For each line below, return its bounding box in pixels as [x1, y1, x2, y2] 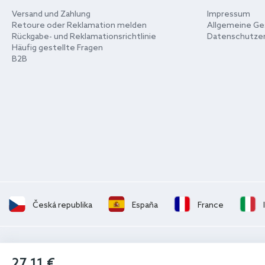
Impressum [207, 9, 251, 20]
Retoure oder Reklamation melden [12, 21, 147, 31]
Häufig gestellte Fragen [12, 43, 103, 53]
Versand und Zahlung [12, 9, 91, 20]
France [197, 201, 224, 211]
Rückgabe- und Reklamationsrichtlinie [12, 32, 156, 42]
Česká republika [32, 201, 92, 211]
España [131, 201, 158, 211]
